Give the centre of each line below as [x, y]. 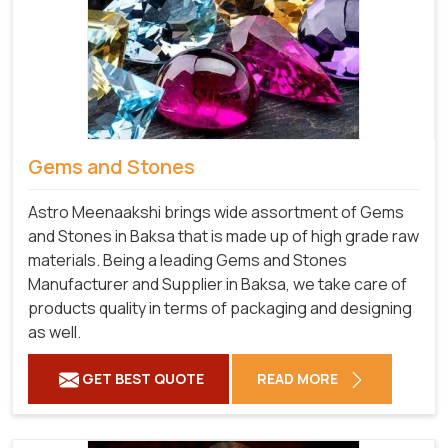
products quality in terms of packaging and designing [220, 307]
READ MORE [299, 378]
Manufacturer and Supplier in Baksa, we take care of [217, 283]
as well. [54, 331]
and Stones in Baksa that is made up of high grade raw [223, 235]
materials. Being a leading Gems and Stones [187, 259]
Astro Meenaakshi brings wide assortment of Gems [216, 211]
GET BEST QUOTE [141, 378]
